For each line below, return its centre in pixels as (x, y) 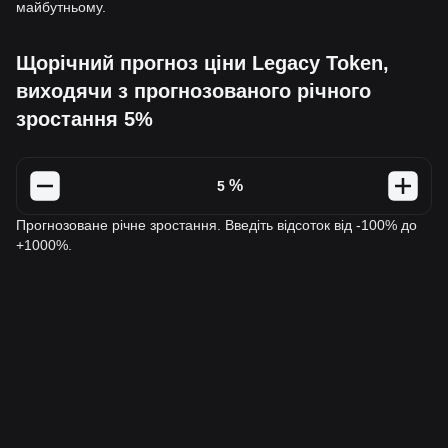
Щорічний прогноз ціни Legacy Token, (202, 63)
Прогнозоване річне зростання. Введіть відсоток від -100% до (216, 225)
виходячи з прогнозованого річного (193, 91)
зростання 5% (84, 119)
